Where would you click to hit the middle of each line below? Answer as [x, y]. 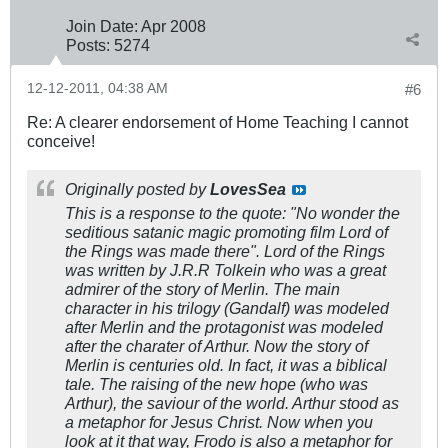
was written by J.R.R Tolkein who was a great [225, 269]
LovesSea [248, 188]
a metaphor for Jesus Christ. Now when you [219, 421]
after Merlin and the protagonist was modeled [224, 326]
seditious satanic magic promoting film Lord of [226, 231]
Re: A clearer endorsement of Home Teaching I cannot [217, 121]
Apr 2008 [173, 25]
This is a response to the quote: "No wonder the [232, 212]
